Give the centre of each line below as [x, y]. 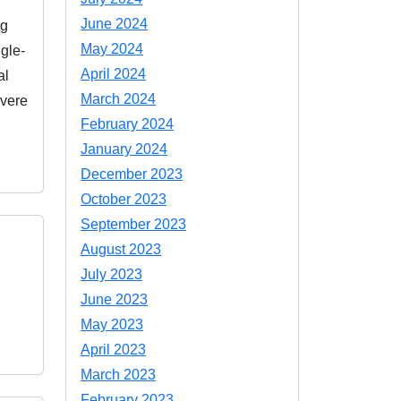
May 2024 [112, 49]
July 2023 [111, 274]
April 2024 [113, 74]
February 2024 [127, 124]
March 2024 [118, 99]
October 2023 [124, 199]
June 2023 [114, 299]
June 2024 [114, 24]
